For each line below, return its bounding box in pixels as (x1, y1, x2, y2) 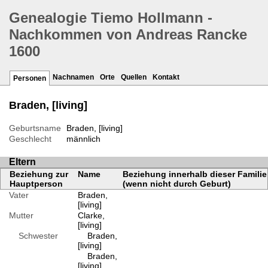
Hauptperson (10, 179, 63, 189)
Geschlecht (9, 134, 51, 144)
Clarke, (77, 211, 105, 221)
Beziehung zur (10, 169, 68, 179)
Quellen (121, 73, 147, 82)
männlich (66, 134, 100, 144)
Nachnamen (53, 73, 94, 82)
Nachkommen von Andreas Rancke (9, 26, 247, 43)
